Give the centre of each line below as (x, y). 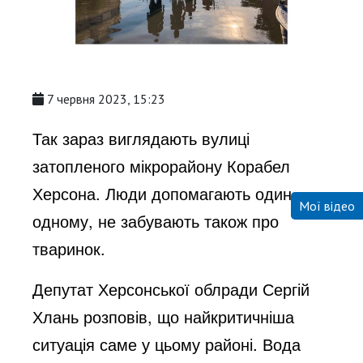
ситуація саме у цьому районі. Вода (167, 344)
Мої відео (327, 205)
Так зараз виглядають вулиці (141, 138)
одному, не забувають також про (156, 220)
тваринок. (72, 248)
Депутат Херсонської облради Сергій (171, 288)
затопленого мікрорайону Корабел (162, 165)
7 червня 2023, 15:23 (107, 98)
